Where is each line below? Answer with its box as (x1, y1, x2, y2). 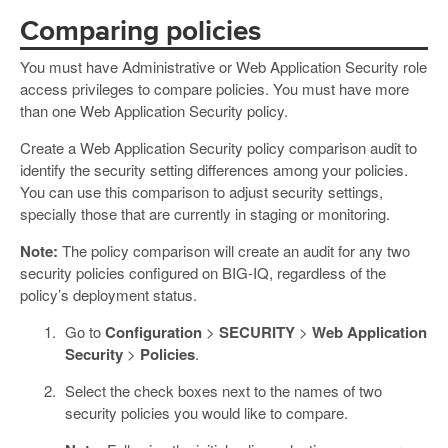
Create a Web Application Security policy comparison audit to (20, 136, 417, 158)
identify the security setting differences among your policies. (20, 158, 408, 180)
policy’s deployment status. (20, 283, 197, 305)
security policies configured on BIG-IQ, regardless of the (20, 261, 386, 283)
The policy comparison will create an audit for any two (58, 239, 410, 261)
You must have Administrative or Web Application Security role (20, 55, 427, 77)
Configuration (104, 320, 202, 343)
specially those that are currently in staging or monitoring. (20, 202, 390, 224)
